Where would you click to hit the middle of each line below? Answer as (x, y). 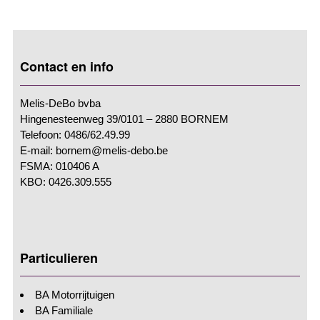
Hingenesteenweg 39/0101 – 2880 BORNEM (124, 119)
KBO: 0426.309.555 (66, 181)
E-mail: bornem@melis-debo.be (94, 150)
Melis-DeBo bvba (60, 103)
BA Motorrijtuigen (75, 294)
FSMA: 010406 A (60, 166)
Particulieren (59, 257)
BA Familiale (64, 310)
